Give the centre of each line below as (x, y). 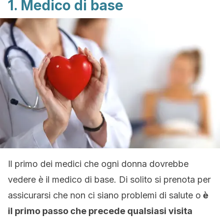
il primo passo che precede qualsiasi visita (100, 211)
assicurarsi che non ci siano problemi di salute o (104, 195)
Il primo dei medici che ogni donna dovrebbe (98, 164)
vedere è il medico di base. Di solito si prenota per (109, 179)
